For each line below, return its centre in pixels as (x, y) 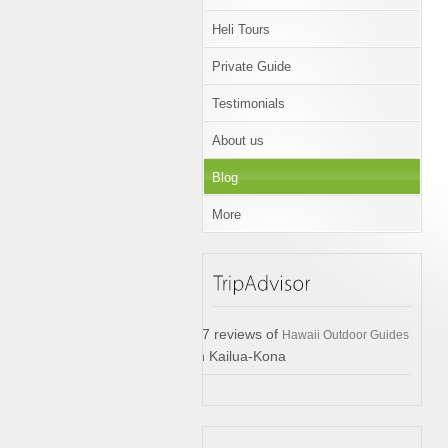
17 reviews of (238, 334)
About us (238, 140)
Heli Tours (241, 29)
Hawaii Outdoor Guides (345, 335)
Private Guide (251, 66)
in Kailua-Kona (240, 356)
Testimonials (248, 103)
